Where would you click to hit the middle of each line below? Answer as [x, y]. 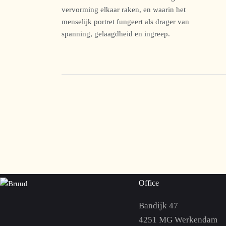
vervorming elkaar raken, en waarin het [124, 9]
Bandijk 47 [158, 206]
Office [149, 183]
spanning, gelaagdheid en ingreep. [116, 33]
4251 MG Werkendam [178, 220]
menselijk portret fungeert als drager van [125, 21]
